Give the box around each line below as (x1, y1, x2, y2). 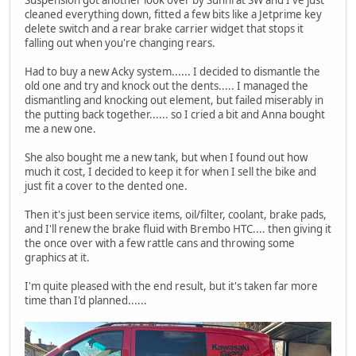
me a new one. (25, 122, 96, 137)
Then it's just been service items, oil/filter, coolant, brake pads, (25, 207, 327, 222)
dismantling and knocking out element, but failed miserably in (25, 93, 323, 108)
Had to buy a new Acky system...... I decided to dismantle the (25, 64, 320, 79)
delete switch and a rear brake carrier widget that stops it (25, 21, 304, 37)
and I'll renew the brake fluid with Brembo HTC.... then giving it (25, 222, 331, 237)
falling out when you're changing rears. (25, 36, 215, 51)
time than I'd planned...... (25, 293, 147, 308)
